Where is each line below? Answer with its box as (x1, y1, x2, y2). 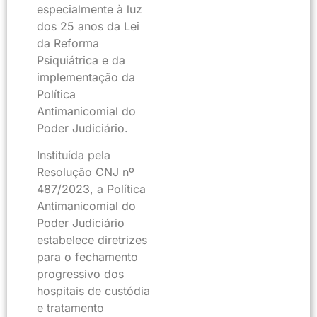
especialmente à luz (37, 1, 142, 16)
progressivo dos (37, 267, 124, 282)
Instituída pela (37, 148, 110, 163)
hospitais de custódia (37, 284, 150, 299)
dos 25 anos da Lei (37, 18, 139, 33)
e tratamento (37, 301, 104, 316)
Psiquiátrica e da (37, 52, 125, 67)
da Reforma (37, 35, 99, 50)
